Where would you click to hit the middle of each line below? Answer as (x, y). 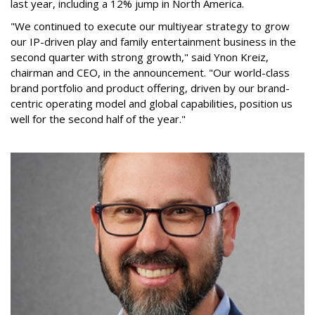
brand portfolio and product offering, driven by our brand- (150, 88)
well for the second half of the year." (98, 118)
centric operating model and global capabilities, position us (152, 103)
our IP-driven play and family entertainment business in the (153, 41)
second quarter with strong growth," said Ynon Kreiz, (140, 57)
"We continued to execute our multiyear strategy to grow (150, 26)
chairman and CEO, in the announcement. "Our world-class (150, 72)
